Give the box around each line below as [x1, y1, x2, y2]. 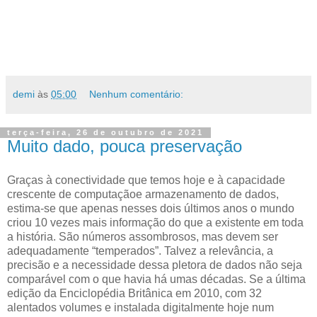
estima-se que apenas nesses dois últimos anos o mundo [7, 202, 294, 215]
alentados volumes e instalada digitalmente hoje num [7, 301, 274, 314]
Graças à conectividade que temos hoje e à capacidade [7, 174, 285, 187]
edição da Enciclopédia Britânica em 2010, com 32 [7, 287, 262, 300]
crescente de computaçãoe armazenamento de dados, [7, 188, 279, 201]
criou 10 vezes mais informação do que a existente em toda [7, 217, 304, 229]
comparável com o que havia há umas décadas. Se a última [7, 273, 306, 286]
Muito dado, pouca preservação [7, 137, 242, 156]
